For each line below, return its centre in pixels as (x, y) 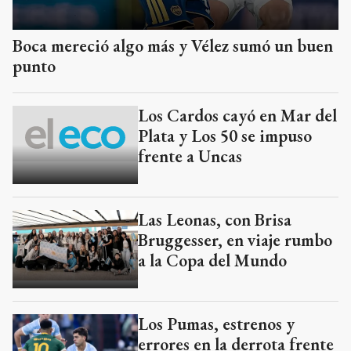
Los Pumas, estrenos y (216, 324)
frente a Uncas (190, 156)
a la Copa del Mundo (212, 260)
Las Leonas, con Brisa (215, 219)
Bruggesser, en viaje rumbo (235, 240)
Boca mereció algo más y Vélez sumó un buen (173, 45)
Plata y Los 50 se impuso (225, 136)
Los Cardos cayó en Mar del (237, 115)
